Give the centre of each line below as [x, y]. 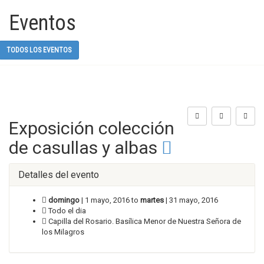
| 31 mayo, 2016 [191, 200]
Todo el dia [66, 210]
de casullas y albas [85, 147]
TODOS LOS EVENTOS [39, 50]
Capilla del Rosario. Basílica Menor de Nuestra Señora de [144, 221]
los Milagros [63, 232]
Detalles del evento [59, 174]
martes [152, 200]
